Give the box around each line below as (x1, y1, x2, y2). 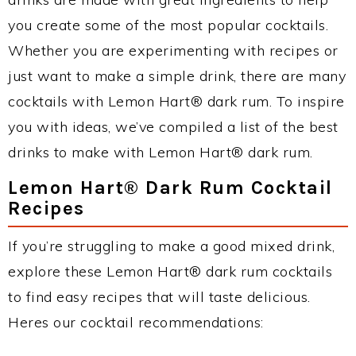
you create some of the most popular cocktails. (8, 16, 328, 34)
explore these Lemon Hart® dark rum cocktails (8, 262, 332, 281)
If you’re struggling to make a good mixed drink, (8, 237, 335, 255)
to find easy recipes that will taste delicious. (8, 288, 311, 306)
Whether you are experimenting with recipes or (8, 41, 339, 60)
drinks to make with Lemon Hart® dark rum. (8, 143, 313, 161)
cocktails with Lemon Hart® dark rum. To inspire (8, 92, 345, 110)
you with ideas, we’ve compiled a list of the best (8, 118, 339, 136)
